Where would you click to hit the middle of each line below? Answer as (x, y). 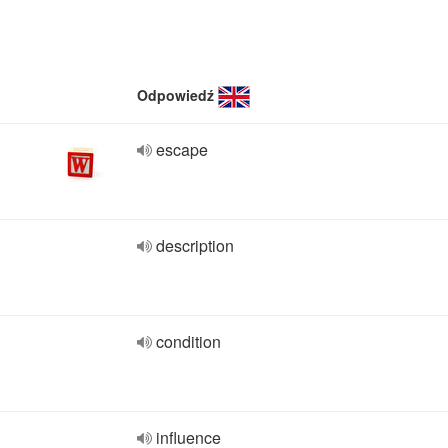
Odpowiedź (175, 95)
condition (188, 341)
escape (182, 149)
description (195, 245)
